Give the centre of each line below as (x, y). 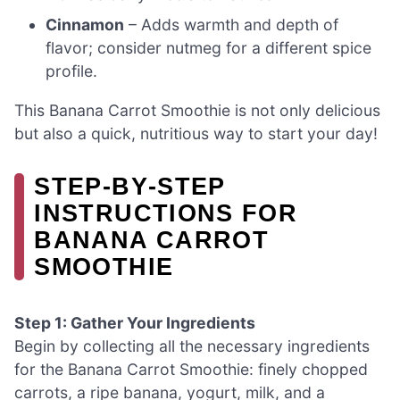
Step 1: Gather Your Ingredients (135, 323)
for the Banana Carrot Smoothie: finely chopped (191, 369)
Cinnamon (85, 25)
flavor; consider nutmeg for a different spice (209, 48)
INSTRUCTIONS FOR (166, 212)
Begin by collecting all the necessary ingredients (192, 346)
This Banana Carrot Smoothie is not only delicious (197, 110)
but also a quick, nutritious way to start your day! (196, 133)
